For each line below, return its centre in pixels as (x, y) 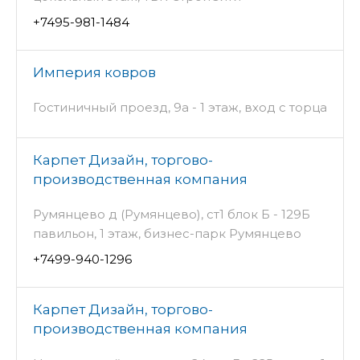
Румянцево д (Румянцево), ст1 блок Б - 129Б (172, 214)
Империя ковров (94, 72)
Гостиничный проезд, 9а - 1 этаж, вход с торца (180, 107)
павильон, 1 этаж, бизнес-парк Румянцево (167, 233)
